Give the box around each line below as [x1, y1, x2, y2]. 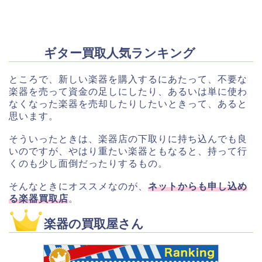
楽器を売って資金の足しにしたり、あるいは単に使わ [9, 87, 247, 97]
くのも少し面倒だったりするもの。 [9, 158, 168, 169]
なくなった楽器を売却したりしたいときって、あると [9, 99, 247, 109]
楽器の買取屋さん [44, 217, 144, 231]
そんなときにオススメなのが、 [9, 181, 148, 192]
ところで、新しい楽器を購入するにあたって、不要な [9, 74, 247, 85]
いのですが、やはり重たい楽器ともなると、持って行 [9, 146, 247, 157]
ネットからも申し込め [148, 181, 247, 192]
